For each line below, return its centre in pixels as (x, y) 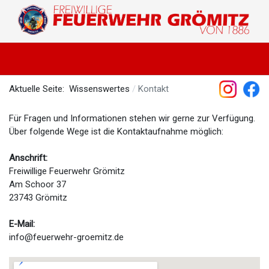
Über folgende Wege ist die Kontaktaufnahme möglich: (116, 131)
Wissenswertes (99, 89)
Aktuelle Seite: (39, 89)
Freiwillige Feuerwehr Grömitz (67, 171)
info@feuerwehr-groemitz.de (66, 237)
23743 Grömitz (38, 197)
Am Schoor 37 (38, 184)
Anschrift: (28, 158)
